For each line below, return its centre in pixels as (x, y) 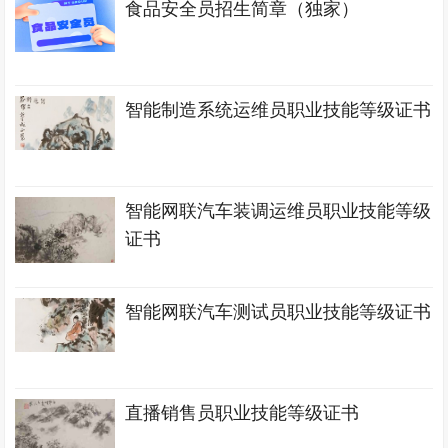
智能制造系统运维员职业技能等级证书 (278, 110)
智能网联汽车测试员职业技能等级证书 (278, 312)
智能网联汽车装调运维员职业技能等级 (278, 211)
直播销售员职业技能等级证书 (242, 413)
